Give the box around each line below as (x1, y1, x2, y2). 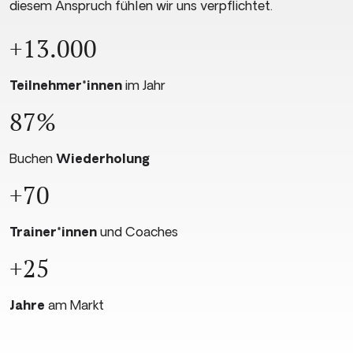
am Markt (45, 298, 104, 312)
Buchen (9, 151, 56, 165)
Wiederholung (56, 151, 150, 165)
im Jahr (122, 78, 165, 92)
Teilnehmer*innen (9, 78, 122, 92)
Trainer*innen (9, 225, 97, 239)
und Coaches (97, 225, 178, 239)
